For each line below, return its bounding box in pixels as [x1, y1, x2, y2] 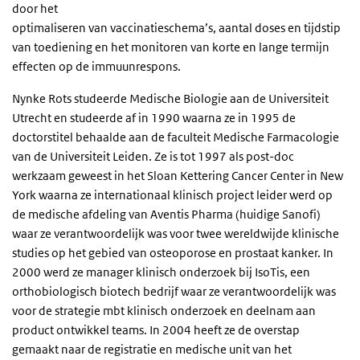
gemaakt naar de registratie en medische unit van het [12, 342, 292, 357]
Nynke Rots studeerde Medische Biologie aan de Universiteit [12, 91, 329, 106]
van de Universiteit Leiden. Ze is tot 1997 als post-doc [12, 149, 294, 164]
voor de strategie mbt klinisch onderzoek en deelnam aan [12, 303, 316, 318]
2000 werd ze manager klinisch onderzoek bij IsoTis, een [12, 264, 310, 280]
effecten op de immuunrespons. [12, 59, 181, 74]
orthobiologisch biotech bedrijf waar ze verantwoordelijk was [12, 284, 336, 299]
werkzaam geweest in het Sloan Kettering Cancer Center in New [12, 168, 343, 183]
